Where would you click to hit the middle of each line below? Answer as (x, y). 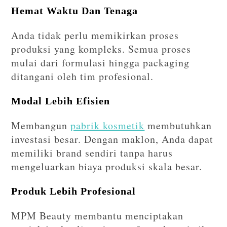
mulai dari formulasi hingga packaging (101, 63)
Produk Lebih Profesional (74, 191)
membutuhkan (178, 126)
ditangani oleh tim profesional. (83, 77)
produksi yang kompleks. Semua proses (101, 49)
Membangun (41, 126)
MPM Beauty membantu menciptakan (98, 216)
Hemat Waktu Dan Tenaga (75, 11)
